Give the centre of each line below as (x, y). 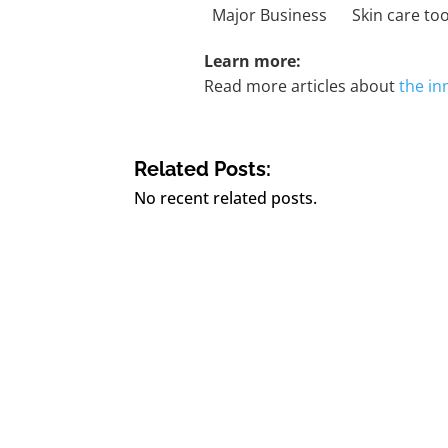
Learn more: (253, 60)
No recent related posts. (226, 197)
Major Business (270, 14)
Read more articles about (302, 85)
